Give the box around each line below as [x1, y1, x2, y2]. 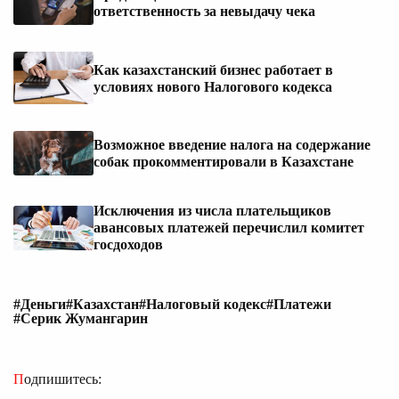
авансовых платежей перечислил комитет [94, 220, 364, 236]
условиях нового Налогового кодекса [94, 78, 332, 94]
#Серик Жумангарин [13, 311, 148, 327]
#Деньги [13, 297, 66, 313]
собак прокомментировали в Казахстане [94, 154, 354, 170]
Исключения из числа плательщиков [94, 203, 331, 219]
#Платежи [266, 297, 331, 313]
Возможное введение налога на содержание [94, 137, 370, 153]
